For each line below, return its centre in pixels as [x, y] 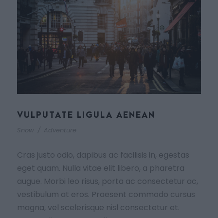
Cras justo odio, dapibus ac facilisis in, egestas [103, 155]
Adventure [60, 130]
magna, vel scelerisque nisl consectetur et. [98, 207]
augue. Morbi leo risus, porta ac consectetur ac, [108, 181]
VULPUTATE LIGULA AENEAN [86, 115]
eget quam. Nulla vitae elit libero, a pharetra [101, 168]
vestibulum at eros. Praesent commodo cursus [106, 194]
